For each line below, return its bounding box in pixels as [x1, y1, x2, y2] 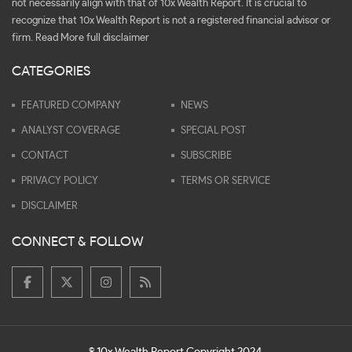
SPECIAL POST [181, 125, 246, 136]
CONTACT [21, 150, 68, 161]
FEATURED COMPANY [21, 100, 121, 111]
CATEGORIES [12, 64, 90, 78]
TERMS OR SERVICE [181, 175, 270, 186]
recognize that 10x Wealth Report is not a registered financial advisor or [12, 15, 331, 26]
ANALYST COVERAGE [21, 125, 120, 136]
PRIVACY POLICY [21, 175, 98, 186]
